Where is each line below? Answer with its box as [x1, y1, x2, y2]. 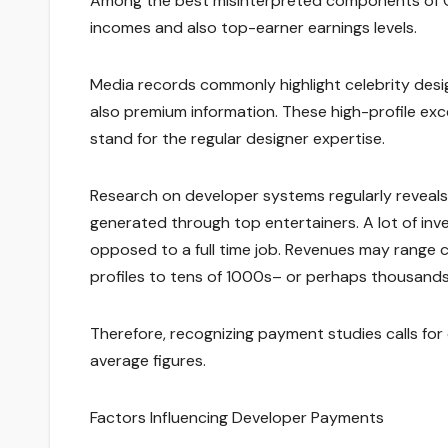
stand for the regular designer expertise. [90, 128, 385, 150]
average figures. [90, 350, 206, 372]
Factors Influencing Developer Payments [90, 407, 384, 429]
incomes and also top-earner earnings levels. [90, 17, 417, 39]
